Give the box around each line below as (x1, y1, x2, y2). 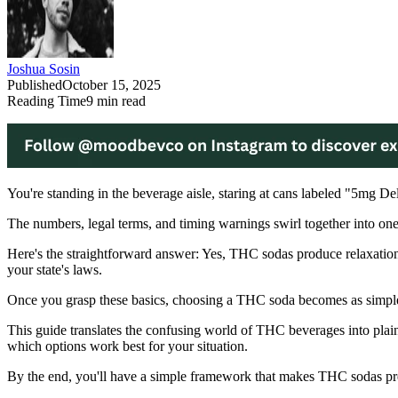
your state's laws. (7, 262, 102, 278)
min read (93, 93, 146, 109)
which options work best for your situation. (7, 338, 248, 354)
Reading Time (7, 93, 86, 109)
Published (7, 77, 62, 93)
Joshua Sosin (7, 61, 80, 77)
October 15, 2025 (62, 77, 161, 93)
